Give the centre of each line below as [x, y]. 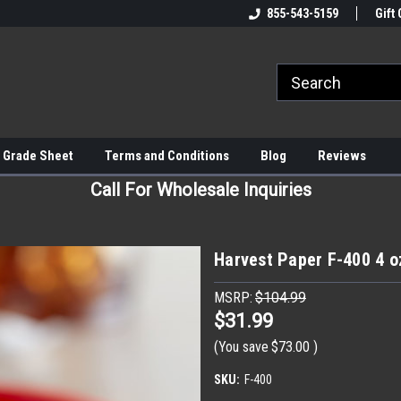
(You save [241, 346]
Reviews [342, 156]
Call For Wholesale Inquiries [200, 190]
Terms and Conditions [167, 156]
